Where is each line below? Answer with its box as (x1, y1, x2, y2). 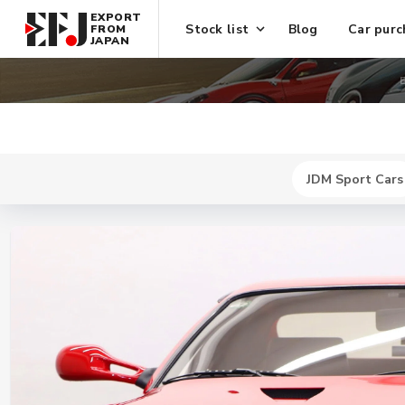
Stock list (185, 20, 250, 38)
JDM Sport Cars (306, 170, 403, 188)
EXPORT (90, 9, 142, 24)
